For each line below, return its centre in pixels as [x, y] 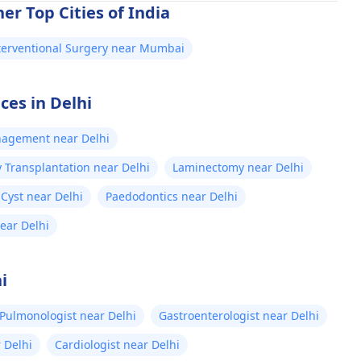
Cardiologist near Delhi [117, 344]
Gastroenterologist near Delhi [239, 315]
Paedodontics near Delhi [172, 196]
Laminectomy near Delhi [238, 167]
